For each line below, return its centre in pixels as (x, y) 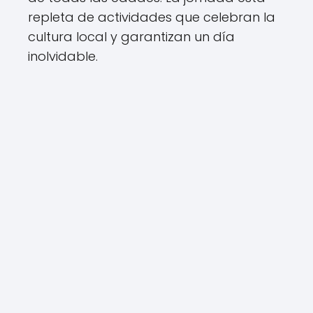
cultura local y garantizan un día (131, 37)
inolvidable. (63, 56)
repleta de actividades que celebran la (152, 17)
